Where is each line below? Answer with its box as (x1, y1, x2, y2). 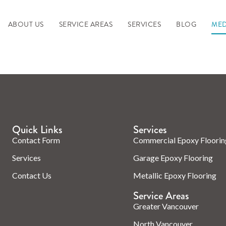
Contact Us (12, 170, 51, 180)
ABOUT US (8, 19, 44, 30)
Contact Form (12, 135, 60, 145)
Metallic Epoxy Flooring (133, 170, 216, 180)
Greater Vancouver (133, 201, 199, 211)
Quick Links (12, 122, 63, 137)
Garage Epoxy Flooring (133, 152, 213, 162)
